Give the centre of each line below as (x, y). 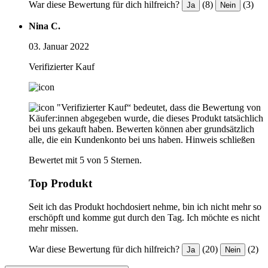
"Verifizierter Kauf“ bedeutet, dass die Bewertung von (159, 108)
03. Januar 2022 (59, 47)
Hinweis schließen (220, 140)
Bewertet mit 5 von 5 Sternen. (85, 160)
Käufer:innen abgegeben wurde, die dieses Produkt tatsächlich (146, 118)
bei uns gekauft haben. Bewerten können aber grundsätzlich (141, 129)
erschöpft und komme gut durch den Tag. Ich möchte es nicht (144, 217)
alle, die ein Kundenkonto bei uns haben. (106, 140)
